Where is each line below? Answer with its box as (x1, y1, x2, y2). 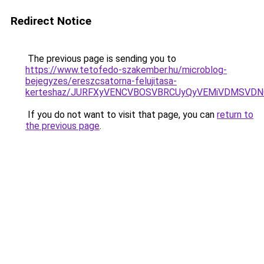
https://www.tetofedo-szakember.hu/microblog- (25, 64, 227, 75)
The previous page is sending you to (25, 53, 176, 64)
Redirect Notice (11, 14, 91, 28)
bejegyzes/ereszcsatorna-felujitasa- (25, 75, 177, 87)
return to (217, 109, 253, 120)
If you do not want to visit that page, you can (25, 109, 217, 120)
